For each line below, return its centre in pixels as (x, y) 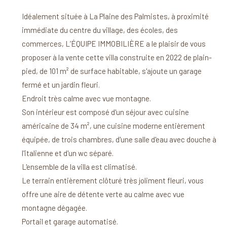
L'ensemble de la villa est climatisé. (79, 166)
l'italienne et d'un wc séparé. (67, 153)
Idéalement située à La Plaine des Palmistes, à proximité (115, 16)
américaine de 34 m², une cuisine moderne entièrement (113, 125)
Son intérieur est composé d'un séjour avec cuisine (105, 112)
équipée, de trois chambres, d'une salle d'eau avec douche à (119, 139)
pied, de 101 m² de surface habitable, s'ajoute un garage (111, 71)
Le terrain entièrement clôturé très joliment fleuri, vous (112, 180)
